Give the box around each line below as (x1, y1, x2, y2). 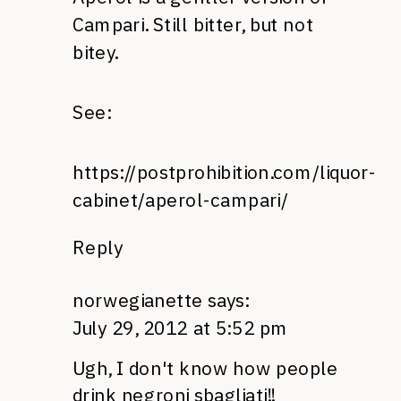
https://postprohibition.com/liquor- (73, 160, 376, 184)
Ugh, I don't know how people (73, 355, 338, 380)
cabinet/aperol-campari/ (73, 187, 288, 212)
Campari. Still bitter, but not (73, 12, 313, 37)
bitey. (73, 39, 118, 64)
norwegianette (73, 287, 203, 312)
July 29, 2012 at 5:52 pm (73, 315, 288, 340)
